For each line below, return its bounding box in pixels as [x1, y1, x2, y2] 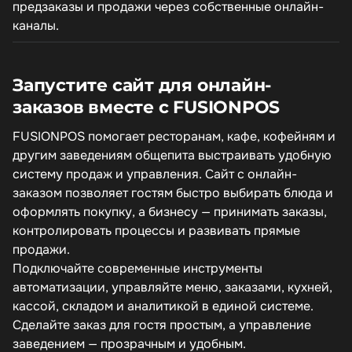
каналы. [13, 17, 59, 34]
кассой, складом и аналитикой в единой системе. [13, 298, 313, 314]
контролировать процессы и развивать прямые [13, 222, 300, 239]
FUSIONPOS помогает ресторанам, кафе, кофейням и [13, 128, 335, 145]
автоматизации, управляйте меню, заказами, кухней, [13, 279, 332, 295]
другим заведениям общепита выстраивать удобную [13, 147, 332, 163]
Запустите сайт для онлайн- [13, 74, 272, 96]
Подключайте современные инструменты [13, 260, 262, 277]
